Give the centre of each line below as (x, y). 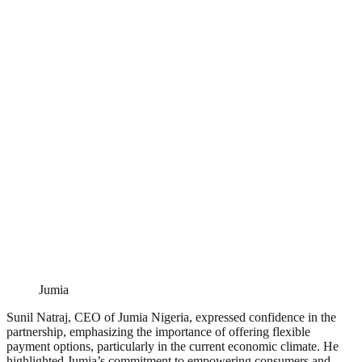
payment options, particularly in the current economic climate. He (173, 347)
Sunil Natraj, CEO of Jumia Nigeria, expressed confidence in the (171, 318)
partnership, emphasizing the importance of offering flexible (158, 332)
